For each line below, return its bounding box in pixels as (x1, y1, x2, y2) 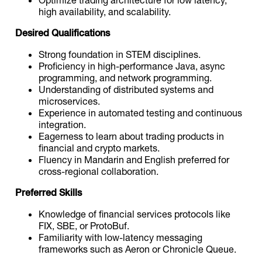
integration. (39, 119, 87, 130)
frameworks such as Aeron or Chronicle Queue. (39, 243, 237, 254)
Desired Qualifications (15, 27, 111, 39)
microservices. (39, 95, 101, 106)
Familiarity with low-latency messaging (39, 232, 203, 243)
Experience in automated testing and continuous (39, 107, 243, 118)
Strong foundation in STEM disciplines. (39, 49, 201, 60)
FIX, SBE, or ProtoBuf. (39, 220, 130, 231)
